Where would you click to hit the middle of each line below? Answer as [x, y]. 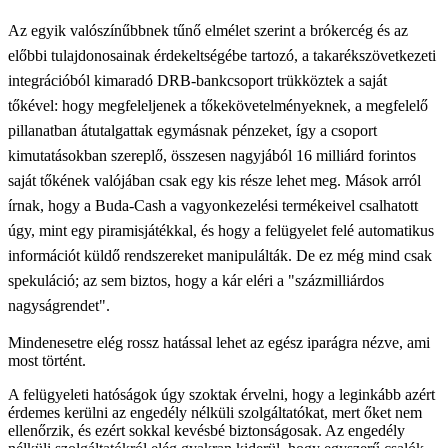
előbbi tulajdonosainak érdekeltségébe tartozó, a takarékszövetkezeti [222, 55]
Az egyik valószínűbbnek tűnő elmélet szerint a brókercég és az [208, 30]
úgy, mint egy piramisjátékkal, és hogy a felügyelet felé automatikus [221, 230]
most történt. [47, 360]
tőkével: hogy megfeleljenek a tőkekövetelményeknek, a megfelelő [218, 105]
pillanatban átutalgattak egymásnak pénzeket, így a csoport [192, 130]
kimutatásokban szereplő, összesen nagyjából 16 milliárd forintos [212, 155]
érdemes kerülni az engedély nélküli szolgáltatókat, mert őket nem [215, 412]
